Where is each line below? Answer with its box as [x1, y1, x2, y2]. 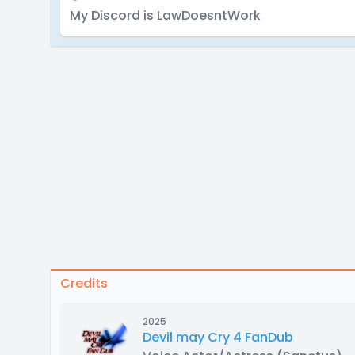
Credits [60, 274, 108, 292]
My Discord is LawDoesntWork [70, 6, 261, 25]
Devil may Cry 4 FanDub [143, 328, 293, 346]
